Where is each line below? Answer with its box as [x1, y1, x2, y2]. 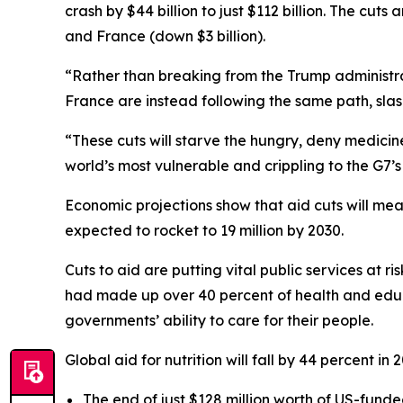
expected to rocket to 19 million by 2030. [65, 221, 351, 239]
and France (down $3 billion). [65, 27, 265, 45]
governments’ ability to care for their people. [65, 311, 373, 329]
